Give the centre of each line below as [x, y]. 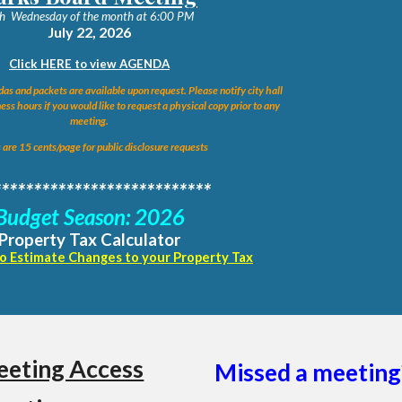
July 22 [70, 32]
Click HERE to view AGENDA [89, 64]
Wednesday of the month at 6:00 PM [100, 16]
